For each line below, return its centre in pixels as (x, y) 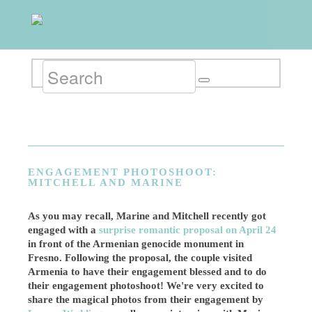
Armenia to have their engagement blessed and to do (148, 272)
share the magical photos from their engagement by (146, 299)
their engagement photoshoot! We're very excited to (146, 286)
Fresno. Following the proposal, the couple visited (140, 258)
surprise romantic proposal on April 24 (188, 230)
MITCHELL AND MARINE (106, 182)
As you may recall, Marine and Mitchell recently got (147, 216)
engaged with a (64, 230)
